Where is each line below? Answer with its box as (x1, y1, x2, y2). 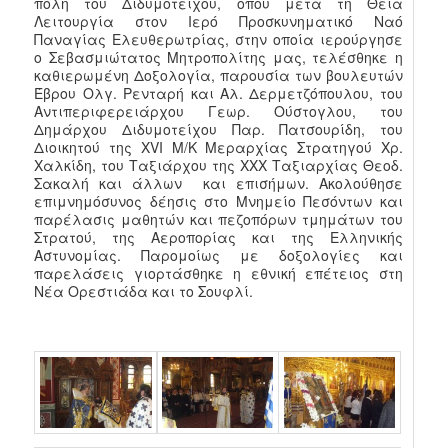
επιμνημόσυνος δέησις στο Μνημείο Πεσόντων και (34, 191, 403, 212)
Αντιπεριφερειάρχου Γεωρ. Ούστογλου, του (34, 101, 403, 122)
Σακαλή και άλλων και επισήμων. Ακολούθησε (34, 173, 403, 194)
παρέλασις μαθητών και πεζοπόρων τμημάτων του (34, 209, 403, 230)
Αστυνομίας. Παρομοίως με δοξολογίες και (34, 245, 403, 266)
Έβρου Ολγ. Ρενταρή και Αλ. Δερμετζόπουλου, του (34, 83, 403, 104)
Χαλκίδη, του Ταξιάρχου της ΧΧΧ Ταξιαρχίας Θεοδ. (34, 155, 403, 176)
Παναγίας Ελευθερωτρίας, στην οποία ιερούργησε (34, 29, 403, 50)
